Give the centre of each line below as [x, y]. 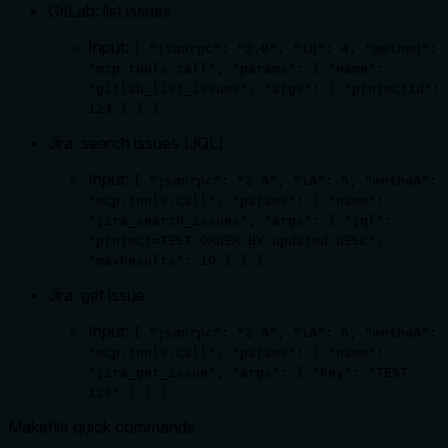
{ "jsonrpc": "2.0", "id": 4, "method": [285, 48]
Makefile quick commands [101, 426]
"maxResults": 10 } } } [176, 260]
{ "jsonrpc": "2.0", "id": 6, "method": [285, 332]
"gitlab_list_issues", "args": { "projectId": [264, 88]
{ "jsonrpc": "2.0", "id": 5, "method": [285, 180]
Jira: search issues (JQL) [136, 142]
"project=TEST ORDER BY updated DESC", [236, 240]
